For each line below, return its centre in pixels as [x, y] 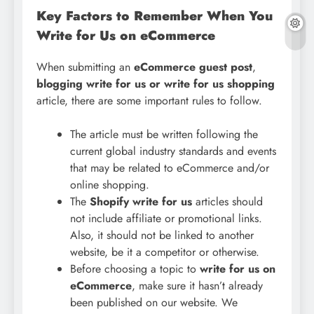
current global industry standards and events [173, 151]
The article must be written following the [164, 134]
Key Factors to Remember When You [155, 16]
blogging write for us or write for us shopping [156, 83]
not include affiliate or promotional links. [166, 218]
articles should [227, 201]
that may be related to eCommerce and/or [170, 168]
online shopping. [110, 184]
